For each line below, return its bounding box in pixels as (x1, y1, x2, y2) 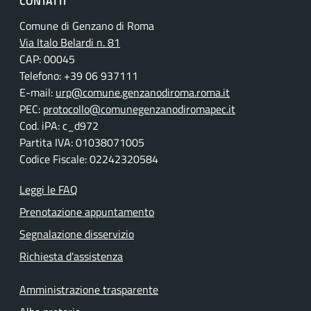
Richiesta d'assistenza (19, 248, 123, 264)
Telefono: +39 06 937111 (19, 67, 138, 84)
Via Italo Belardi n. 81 (19, 34, 120, 51)
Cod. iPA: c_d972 (19, 117, 99, 134)
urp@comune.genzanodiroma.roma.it (56, 84, 230, 101)
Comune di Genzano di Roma (19, 17, 154, 34)
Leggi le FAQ (19, 181, 78, 198)
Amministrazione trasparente (19, 281, 158, 298)
